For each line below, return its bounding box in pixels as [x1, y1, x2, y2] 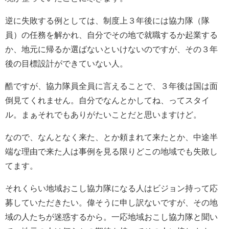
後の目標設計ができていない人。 [5, 59, 128, 68]
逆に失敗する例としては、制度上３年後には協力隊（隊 [5, 16, 210, 26]
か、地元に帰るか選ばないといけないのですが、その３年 [5, 45, 218, 54]
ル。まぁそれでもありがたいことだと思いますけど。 [5, 110, 201, 120]
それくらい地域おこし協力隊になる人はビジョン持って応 [5, 184, 218, 193]
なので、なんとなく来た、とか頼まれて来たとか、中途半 [5, 133, 218, 142]
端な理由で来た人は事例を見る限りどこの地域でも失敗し [5, 147, 218, 156]
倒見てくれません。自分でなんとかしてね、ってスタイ [5, 96, 210, 105]
